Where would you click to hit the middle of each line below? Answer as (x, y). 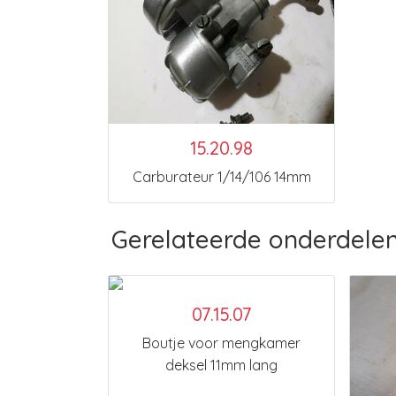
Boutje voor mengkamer (221, 343)
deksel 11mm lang (221, 365)
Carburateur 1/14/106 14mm (221, 177)
